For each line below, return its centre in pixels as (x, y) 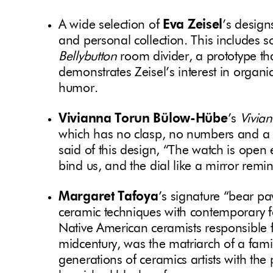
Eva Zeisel (193, 26)
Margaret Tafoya (108, 197)
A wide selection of (111, 26)
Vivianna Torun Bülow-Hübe (143, 119)
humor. (80, 89)
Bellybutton (88, 57)
